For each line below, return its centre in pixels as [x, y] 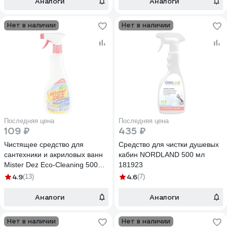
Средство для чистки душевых [169, 144]
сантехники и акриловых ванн [53, 155]
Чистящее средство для [44, 144]
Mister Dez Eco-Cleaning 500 [51, 165]
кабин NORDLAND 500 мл [162, 155]
